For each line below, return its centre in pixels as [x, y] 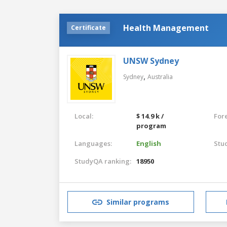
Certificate [88, 27]
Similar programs [138, 202]
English [149, 143]
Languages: [93, 143]
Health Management [166, 28]
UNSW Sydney [151, 61]
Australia [160, 77]
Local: [84, 116]
